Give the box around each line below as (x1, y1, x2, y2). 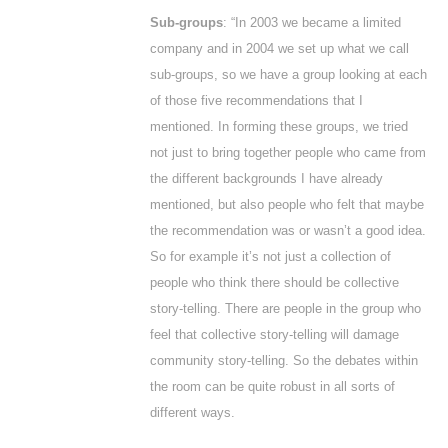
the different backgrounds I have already (150, 171, 383, 186)
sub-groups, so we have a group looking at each (150, 67, 427, 82)
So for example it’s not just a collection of (150, 249, 391, 264)
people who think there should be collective (150, 275, 399, 290)
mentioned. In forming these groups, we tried (150, 119, 408, 134)
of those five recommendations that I (150, 93, 363, 108)
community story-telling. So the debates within (150, 353, 418, 368)
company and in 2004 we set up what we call (150, 41, 409, 56)
